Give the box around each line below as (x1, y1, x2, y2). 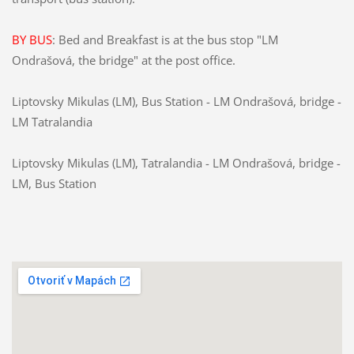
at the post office (141, 51, 232, 68)
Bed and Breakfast (58, 31, 158, 47)
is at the (160, 31, 204, 47)
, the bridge (71, 51, 134, 68)
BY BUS (11, 31, 52, 47)
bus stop (206, 31, 254, 47)
